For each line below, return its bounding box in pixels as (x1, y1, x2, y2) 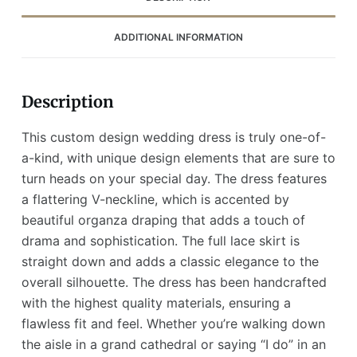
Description (21, 91, 114, 112)
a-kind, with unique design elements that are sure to (21, 149, 335, 166)
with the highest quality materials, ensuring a (21, 294, 291, 311)
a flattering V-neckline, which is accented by (21, 190, 289, 207)
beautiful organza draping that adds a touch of (21, 211, 305, 228)
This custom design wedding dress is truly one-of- (21, 128, 326, 145)
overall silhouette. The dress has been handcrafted (21, 273, 327, 290)
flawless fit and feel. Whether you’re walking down (21, 315, 325, 331)
